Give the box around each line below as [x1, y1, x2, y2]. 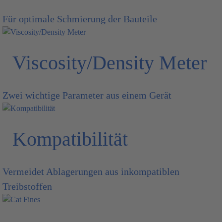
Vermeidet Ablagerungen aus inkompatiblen [2, 166, 179, 177]
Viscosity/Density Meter [12, 52, 207, 74]
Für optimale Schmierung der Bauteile [2, 13, 157, 24]
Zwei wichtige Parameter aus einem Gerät [2, 90, 171, 101]
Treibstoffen [2, 181, 52, 192]
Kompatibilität [12, 128, 128, 150]
